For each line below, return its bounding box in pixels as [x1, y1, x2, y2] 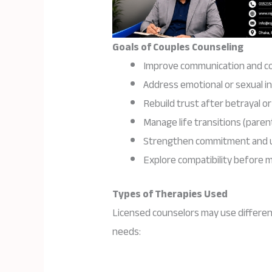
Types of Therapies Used [112, 185, 228, 204]
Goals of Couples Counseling [112, 37, 244, 56]
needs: [112, 222, 141, 242]
